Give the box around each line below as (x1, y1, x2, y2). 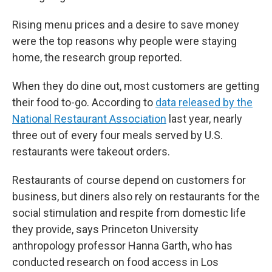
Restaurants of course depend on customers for (12, 174, 246, 187)
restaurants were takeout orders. (12, 145, 170, 158)
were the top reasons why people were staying (12, 35, 237, 48)
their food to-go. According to (12, 96, 155, 109)
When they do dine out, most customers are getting (12, 80, 259, 93)
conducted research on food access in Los (12, 256, 219, 269)
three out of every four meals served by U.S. (12, 129, 223, 142)
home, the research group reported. (12, 51, 182, 64)
